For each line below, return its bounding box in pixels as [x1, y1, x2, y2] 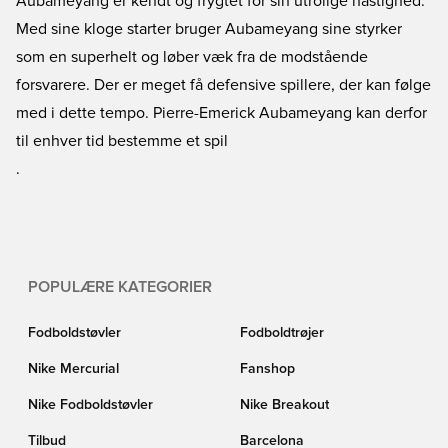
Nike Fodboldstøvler [28, 398, 153, 412]
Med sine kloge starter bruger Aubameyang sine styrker [16, 21, 402, 37]
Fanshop [240, 362, 295, 376]
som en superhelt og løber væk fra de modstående [16, 49, 368, 65]
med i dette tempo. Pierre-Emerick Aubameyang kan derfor [16, 105, 427, 121]
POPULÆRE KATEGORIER [28, 279, 212, 295]
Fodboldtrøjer [240, 326, 324, 340]
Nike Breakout [240, 398, 329, 412]
